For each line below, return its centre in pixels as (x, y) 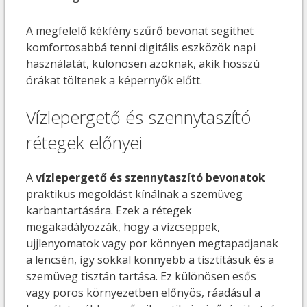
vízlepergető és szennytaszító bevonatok (149, 178)
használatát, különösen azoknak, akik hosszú (143, 63)
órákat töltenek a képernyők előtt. (114, 80)
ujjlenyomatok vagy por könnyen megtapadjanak (152, 244)
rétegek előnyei (84, 142)
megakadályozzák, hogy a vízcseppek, (123, 227)
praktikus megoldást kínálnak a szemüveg (134, 194)
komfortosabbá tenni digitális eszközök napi (141, 47)
